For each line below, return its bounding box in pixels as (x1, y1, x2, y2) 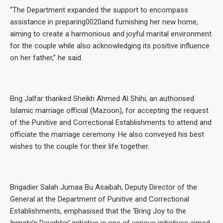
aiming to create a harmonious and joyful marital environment (10, 29, 212, 39)
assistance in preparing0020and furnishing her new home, (10, 17, 198, 27)
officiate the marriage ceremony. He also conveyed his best (10, 130, 204, 139)
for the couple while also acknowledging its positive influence (10, 41, 210, 51)
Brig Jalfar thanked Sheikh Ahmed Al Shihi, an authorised (10, 94, 194, 104)
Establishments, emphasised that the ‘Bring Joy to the (10, 207, 186, 216)
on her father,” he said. (10, 53, 83, 63)
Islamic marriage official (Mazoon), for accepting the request (10, 106, 209, 115)
